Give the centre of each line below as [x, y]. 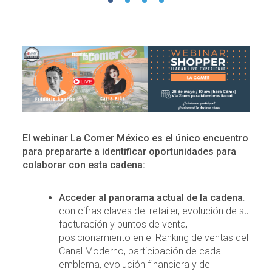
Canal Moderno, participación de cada [140, 251]
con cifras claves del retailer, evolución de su [154, 211]
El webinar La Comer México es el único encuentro [136, 138]
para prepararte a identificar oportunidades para [130, 151]
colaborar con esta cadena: [84, 165]
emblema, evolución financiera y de [135, 264]
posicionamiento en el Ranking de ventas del [154, 237]
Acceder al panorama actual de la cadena [151, 197]
